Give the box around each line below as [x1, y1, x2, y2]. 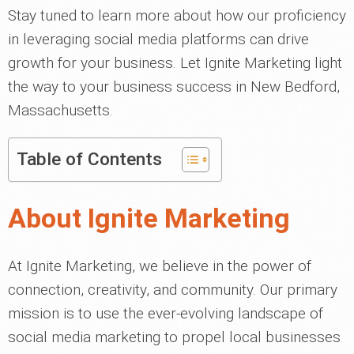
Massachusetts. [8, 101, 113, 119]
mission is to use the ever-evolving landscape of [8, 304, 323, 322]
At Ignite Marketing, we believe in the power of [8, 257, 311, 275]
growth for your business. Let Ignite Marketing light [8, 54, 342, 72]
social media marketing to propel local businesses [8, 328, 341, 346]
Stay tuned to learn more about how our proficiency [8, 6, 346, 24]
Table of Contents [17, 149, 162, 170]
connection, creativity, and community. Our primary [8, 281, 337, 299]
